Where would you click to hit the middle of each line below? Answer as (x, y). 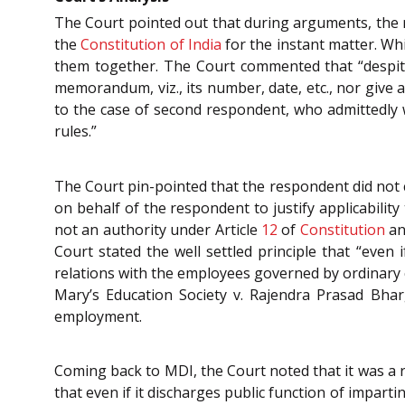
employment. (98, 316)
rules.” (75, 131)
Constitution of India (151, 44)
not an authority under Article (158, 229)
